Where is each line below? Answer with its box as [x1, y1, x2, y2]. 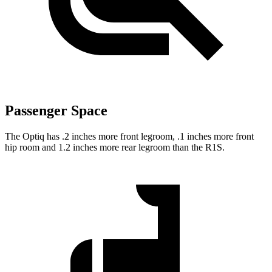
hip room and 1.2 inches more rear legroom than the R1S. [5, 141, 225, 152]
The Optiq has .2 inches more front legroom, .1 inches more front [5, 131, 254, 141]
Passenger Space [5, 102, 107, 118]
